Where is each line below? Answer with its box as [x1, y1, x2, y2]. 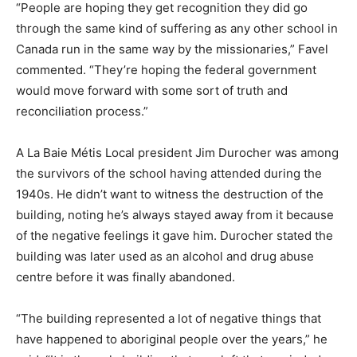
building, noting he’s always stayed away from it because [16, 206, 334, 222]
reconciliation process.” [16, 103, 148, 119]
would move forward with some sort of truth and [16, 82, 288, 98]
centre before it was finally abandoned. [16, 269, 235, 284]
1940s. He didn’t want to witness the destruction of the [16, 186, 324, 202]
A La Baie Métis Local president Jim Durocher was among [16, 144, 339, 160]
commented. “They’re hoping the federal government [16, 61, 316, 77]
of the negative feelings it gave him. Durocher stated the [16, 227, 333, 243]
